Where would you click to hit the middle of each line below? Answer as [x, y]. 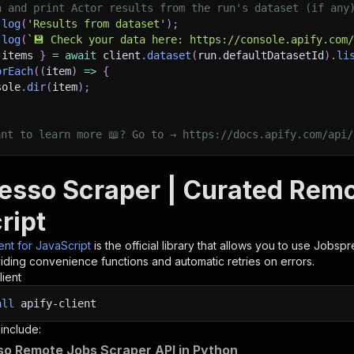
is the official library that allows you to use [204, 245]
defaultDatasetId [273, 55]
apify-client [55, 303]
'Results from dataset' [96, 24]
